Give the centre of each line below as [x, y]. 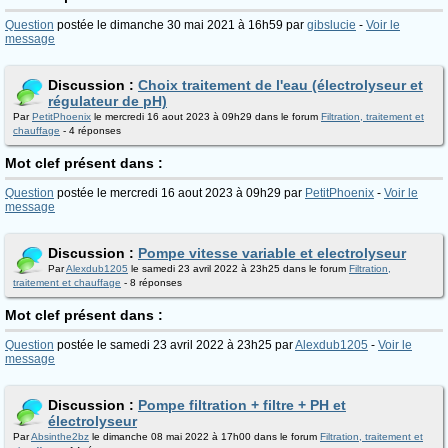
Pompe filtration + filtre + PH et [242, 405]
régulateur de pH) [107, 101]
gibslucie [331, 25]
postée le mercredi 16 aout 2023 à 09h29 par [179, 193]
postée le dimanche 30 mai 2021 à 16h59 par [180, 25]
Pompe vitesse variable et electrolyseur [272, 253]
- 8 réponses [151, 282]
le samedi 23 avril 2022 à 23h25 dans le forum [238, 268]
